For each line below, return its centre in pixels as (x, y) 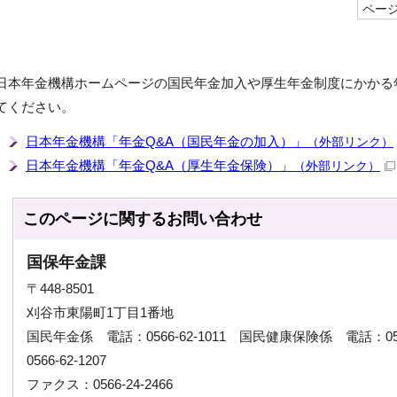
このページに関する (95, 219)
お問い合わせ (214, 219)
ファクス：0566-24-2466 (100, 384)
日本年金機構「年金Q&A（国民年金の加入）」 (166, 141)
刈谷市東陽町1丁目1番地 (100, 312)
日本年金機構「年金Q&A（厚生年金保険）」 (160, 165)
